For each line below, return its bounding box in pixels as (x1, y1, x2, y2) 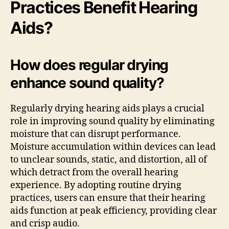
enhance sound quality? (10, 74, 164, 91)
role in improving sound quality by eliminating (10, 115, 215, 127)
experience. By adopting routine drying (10, 179, 181, 191)
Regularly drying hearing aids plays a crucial (10, 102, 204, 114)
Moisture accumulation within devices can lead (10, 141, 216, 153)
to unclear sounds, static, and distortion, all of (10, 153, 207, 166)
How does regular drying (10, 56, 169, 74)
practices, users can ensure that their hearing (10, 192, 205, 204)
